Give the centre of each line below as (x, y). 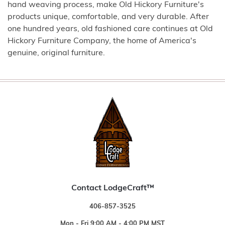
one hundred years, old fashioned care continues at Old (110, 29)
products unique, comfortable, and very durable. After (108, 17)
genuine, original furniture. (56, 53)
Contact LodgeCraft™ (113, 188)
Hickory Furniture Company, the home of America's (102, 41)
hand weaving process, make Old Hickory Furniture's (106, 5)
